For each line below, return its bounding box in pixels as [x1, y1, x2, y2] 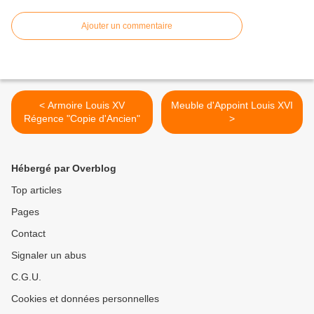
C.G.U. [11, 271, 41, 283]
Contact [11, 228, 46, 240]
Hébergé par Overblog [11, 163, 116, 175]
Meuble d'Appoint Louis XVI [171, 100, 293, 111]
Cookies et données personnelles [11, 293, 159, 305]
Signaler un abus [11, 250, 86, 261]
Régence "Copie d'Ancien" [24, 113, 140, 125]
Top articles [11, 184, 62, 196]
